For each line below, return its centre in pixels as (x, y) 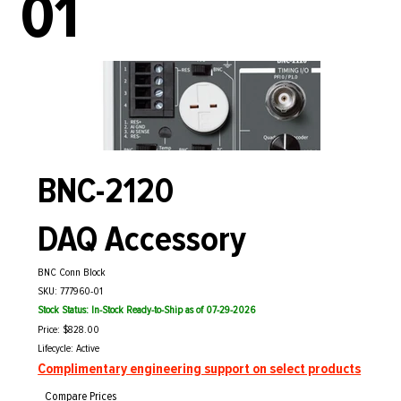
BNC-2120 (105, 191)
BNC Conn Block (72, 273)
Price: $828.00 (69, 330)
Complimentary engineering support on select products (200, 368)
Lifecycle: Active (69, 349)
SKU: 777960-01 (71, 292)
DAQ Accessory (141, 239)
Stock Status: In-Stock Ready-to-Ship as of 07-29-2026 (147, 310)
